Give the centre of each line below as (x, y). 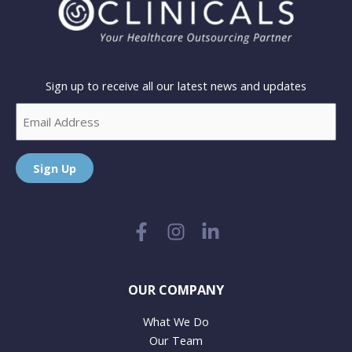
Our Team (176, 340)
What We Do (176, 321)
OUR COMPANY (176, 289)
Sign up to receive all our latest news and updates (176, 85)
